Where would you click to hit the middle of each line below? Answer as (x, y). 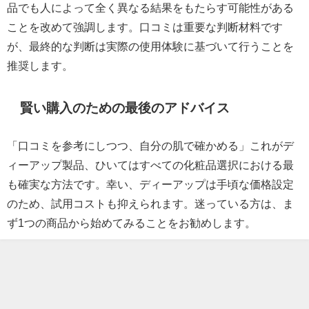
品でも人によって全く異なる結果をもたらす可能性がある (150, 7)
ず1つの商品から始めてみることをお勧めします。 (131, 222)
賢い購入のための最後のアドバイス (125, 108)
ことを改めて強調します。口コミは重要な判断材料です (145, 27)
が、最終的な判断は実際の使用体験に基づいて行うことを (150, 46)
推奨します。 (40, 65)
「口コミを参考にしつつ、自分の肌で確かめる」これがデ (150, 145)
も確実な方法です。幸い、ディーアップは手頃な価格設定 (150, 184)
